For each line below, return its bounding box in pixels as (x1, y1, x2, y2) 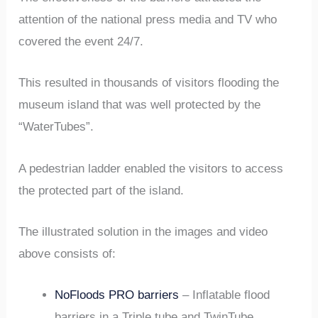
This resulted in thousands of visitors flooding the (18, 76, 280, 90)
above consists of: (18, 246, 116, 261)
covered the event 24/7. (18, 35, 144, 49)
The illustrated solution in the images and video (18, 224, 268, 238)
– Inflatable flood (179, 288, 270, 302)
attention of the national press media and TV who (18, 13, 278, 27)
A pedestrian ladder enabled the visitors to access (18, 161, 284, 175)
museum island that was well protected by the (18, 98, 261, 112)
